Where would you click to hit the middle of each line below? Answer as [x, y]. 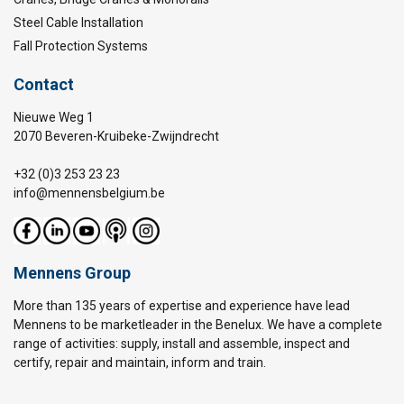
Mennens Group [72, 273]
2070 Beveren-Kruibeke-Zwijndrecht [116, 136]
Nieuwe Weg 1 [54, 117]
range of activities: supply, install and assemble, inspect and [182, 344]
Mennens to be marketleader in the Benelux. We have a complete [198, 325]
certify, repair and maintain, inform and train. [140, 363]
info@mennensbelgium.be [89, 193]
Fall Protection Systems [81, 46]
